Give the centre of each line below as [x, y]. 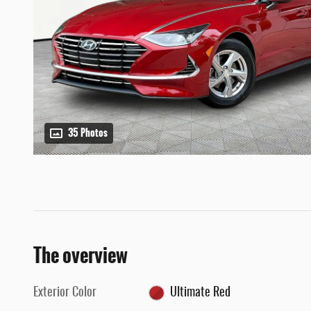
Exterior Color [65, 293]
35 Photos [88, 133]
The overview [81, 256]
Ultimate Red [200, 293]
